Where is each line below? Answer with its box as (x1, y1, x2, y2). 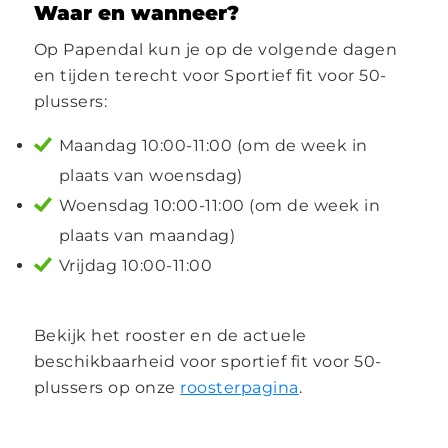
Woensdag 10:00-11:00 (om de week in (58, 195, 381, 215)
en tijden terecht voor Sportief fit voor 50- (33, 65, 387, 85)
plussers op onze (33, 377, 181, 397)
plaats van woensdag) (58, 165, 243, 185)
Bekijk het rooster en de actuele (33, 325, 307, 345)
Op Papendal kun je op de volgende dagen (33, 39, 398, 59)
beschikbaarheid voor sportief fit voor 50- (33, 351, 382, 371)
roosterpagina (180, 377, 299, 397)
